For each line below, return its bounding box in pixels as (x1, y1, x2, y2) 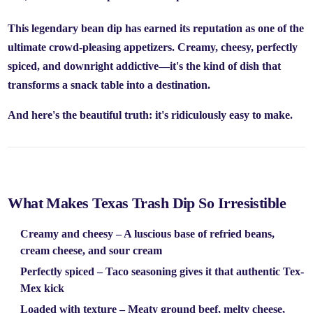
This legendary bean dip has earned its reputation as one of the (8, 22, 305, 34)
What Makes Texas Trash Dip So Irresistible (8, 194, 286, 212)
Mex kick (20, 282, 65, 294)
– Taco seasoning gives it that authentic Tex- (94, 265, 305, 277)
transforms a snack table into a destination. (8, 79, 211, 91)
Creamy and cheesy (20, 228, 114, 240)
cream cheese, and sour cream (20, 245, 163, 256)
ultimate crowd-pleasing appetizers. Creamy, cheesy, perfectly (8, 41, 298, 53)
